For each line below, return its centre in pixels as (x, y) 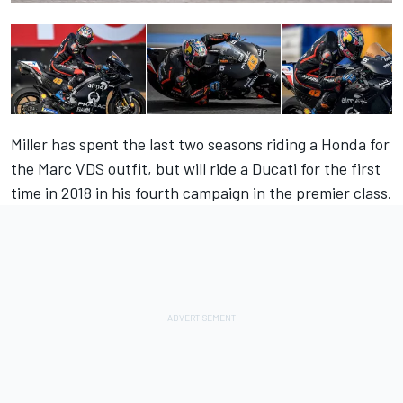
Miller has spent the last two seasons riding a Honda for (200, 144)
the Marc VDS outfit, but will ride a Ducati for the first (196, 169)
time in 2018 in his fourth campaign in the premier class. (201, 193)
